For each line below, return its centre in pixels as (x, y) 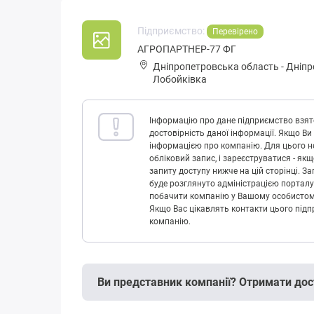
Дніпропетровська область (216, 67)
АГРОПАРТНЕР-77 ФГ (187, 49)
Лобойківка (180, 80)
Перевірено (235, 32)
